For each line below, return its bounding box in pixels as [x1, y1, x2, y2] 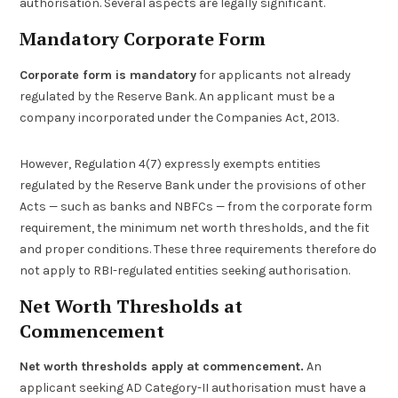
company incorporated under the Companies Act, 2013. [20, 109, 339, 125]
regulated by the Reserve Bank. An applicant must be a [20, 88, 336, 104]
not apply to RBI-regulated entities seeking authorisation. [20, 262, 351, 278]
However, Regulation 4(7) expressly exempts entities [20, 155, 322, 171]
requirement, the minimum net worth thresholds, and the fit [20, 219, 370, 235]
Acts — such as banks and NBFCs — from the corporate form [20, 198, 373, 214]
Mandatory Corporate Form [20, 27, 267, 52]
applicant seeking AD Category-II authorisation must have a [20, 380, 367, 396]
